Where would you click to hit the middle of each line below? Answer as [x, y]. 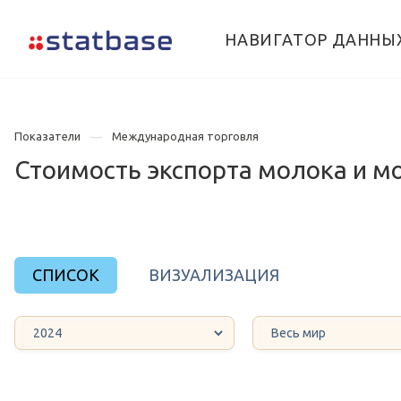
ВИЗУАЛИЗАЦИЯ [214, 275]
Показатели [47, 136]
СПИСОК [66, 275]
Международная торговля [185, 136]
